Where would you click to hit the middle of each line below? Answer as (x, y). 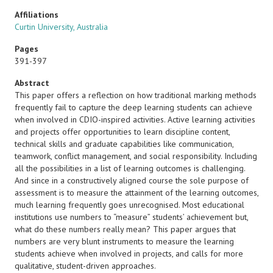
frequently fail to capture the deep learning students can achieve (133, 107)
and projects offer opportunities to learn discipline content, (122, 132)
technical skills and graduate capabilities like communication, (124, 144)
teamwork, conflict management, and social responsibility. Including (136, 156)
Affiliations (37, 15)
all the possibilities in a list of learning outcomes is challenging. (130, 168)
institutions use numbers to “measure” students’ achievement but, (131, 217)
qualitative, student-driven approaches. (85, 266)
